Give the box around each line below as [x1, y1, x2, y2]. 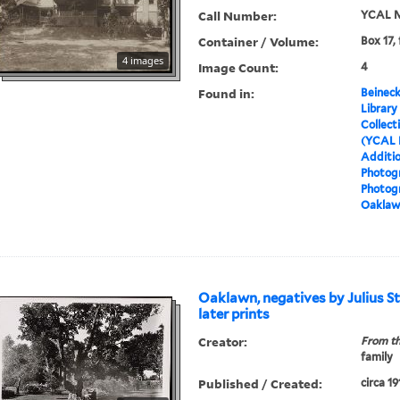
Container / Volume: [198, 33, 320, 51]
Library [360, 102, 397, 116]
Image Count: [198, 59, 279, 77]
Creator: [198, 333, 248, 351]
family [360, 350, 393, 364]
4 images [122, 54, 164, 68]
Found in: [198, 85, 255, 103]
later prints [198, 306, 271, 323]
